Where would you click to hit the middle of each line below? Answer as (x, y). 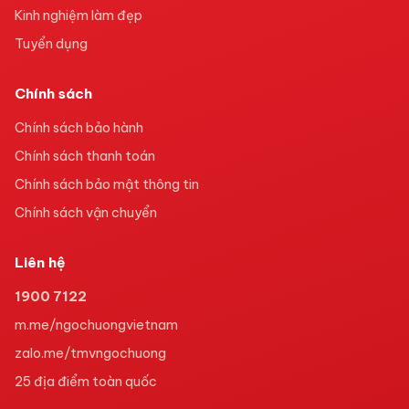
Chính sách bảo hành (79, 127)
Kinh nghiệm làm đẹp (79, 15)
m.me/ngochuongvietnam (96, 325)
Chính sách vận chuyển (86, 212)
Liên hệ (40, 262)
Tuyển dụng (51, 43)
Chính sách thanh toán (85, 156)
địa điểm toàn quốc (94, 381)
